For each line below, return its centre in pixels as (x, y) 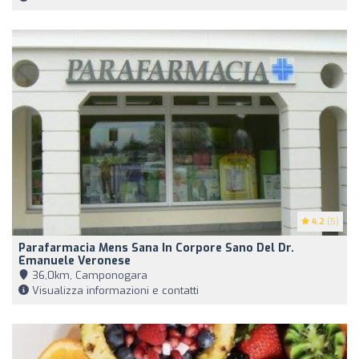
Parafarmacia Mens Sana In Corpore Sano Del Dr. (156, 248)
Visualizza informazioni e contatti (114, 290)
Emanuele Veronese (75, 260)
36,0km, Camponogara (88, 275)
